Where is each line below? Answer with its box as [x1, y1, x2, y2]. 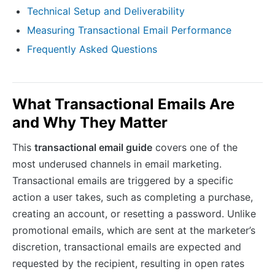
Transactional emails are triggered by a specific [12, 174, 233, 187]
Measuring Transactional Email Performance [27, 23, 231, 36]
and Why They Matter [12, 113, 168, 131]
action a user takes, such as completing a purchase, [12, 190, 253, 203]
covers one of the [152, 141, 238, 153]
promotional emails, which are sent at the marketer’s [12, 223, 255, 236]
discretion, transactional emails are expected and [12, 240, 241, 253]
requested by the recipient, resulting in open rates [12, 257, 244, 269]
